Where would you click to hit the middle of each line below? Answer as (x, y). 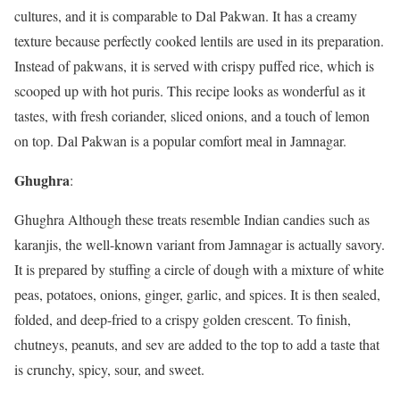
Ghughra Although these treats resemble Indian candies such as (192, 219)
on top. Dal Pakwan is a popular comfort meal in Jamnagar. (180, 141)
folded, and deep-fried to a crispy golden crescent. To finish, (183, 319)
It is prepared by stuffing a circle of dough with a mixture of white (199, 269)
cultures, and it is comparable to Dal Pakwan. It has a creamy (186, 16)
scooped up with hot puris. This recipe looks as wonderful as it (190, 91)
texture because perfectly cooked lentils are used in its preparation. (199, 41)
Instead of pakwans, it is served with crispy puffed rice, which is (194, 66)
